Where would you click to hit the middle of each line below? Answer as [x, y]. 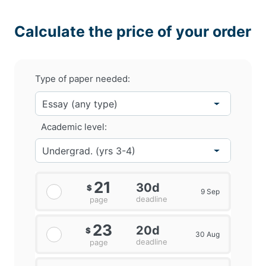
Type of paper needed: [83, 79]
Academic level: [74, 127]
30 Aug [207, 235]
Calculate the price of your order [133, 32]
